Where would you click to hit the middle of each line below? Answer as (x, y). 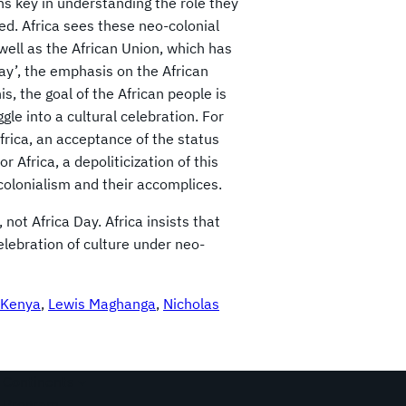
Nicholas (191, 304)
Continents (38, 382)
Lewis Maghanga (102, 304)
